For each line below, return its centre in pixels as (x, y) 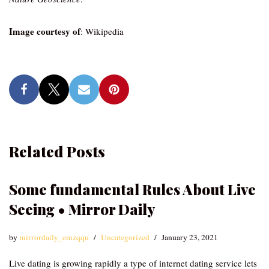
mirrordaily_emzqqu (54, 237)
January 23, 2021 (190, 237)
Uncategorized (125, 237)
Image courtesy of (45, 31)
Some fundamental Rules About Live (132, 189)
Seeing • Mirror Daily (82, 209)
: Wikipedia (102, 31)
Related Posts (57, 151)
